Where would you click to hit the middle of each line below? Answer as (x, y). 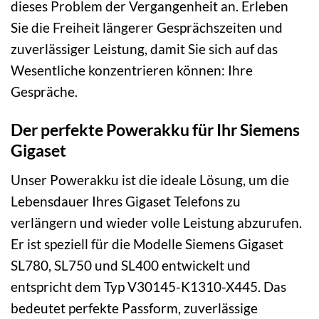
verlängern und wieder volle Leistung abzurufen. (156, 222)
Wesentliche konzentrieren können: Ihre (132, 70)
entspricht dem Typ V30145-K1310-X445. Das (148, 286)
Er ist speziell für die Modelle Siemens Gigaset (147, 244)
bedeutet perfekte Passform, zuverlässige (134, 308)
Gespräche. (44, 91)
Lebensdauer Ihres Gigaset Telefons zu (126, 201)
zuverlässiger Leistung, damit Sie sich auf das (144, 48)
